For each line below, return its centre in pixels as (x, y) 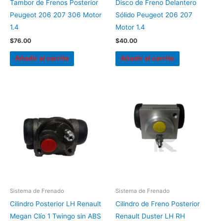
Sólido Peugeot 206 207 (154, 15)
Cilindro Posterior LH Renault (55, 204)
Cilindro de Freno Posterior (158, 204)
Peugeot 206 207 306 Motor (56, 15)
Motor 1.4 (130, 27)
